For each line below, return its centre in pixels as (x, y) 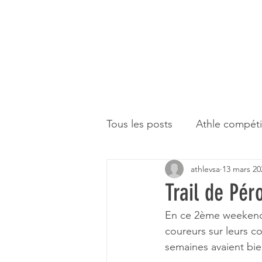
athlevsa (205, 169)
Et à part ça (156, 170)
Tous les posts (139, 124)
